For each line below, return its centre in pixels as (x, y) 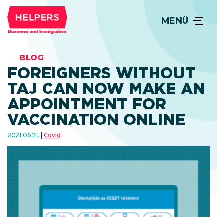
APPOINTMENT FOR (87, 104)
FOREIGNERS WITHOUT (101, 73)
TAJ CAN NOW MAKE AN (106, 88)
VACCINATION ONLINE (96, 119)
